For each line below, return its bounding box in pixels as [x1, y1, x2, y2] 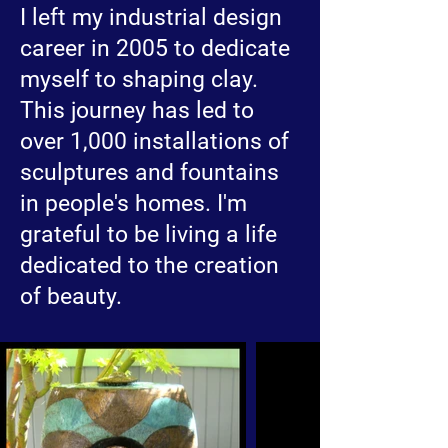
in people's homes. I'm [20, 190, 247, 217]
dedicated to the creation [20, 252, 279, 279]
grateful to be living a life [20, 221, 277, 248]
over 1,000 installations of [20, 128, 289, 155]
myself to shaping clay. [20, 66, 258, 93]
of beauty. [20, 283, 122, 310]
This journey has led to [20, 97, 254, 124]
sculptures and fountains [20, 159, 279, 186]
